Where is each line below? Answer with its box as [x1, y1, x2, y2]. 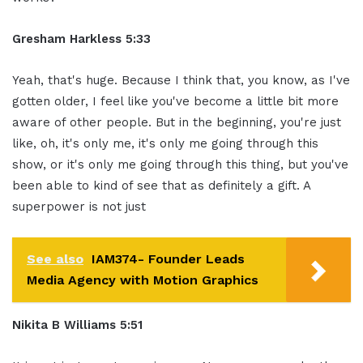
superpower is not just [12, 199, 146, 214]
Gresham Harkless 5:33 [12, 31, 151, 46]
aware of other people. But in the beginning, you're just [12, 114, 341, 130]
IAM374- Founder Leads [92, 250, 245, 267]
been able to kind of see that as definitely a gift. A [12, 177, 310, 193]
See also [27, 250, 83, 267]
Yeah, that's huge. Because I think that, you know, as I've [12, 72, 350, 88]
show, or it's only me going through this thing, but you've [12, 156, 348, 172]
